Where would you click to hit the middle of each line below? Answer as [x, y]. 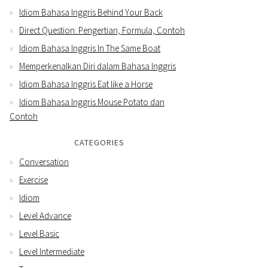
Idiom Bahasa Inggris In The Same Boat [90, 48]
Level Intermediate [52, 251]
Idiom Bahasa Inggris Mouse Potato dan [92, 102]
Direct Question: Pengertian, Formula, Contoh [102, 30]
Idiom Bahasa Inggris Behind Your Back [91, 12]
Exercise [33, 179]
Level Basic [39, 233]
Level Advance [45, 215]
